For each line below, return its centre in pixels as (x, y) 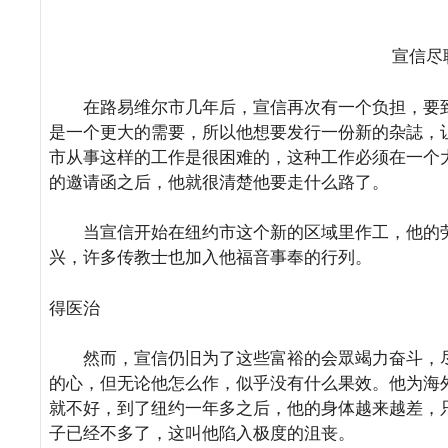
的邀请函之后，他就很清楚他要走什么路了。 (219, 181)
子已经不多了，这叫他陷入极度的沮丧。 (202, 433)
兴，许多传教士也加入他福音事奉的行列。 (211, 257)
